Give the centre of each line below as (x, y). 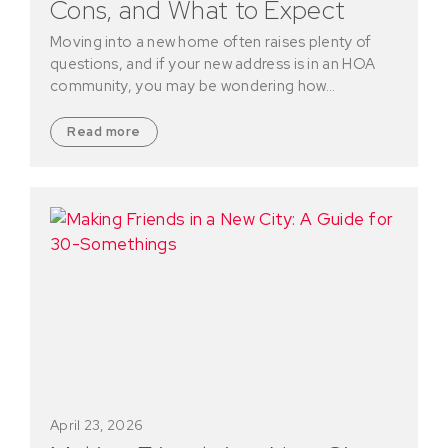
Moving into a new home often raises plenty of (211, 41)
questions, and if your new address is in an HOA (213, 63)
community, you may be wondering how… (192, 85)
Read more (104, 131)
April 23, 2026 (97, 425)
